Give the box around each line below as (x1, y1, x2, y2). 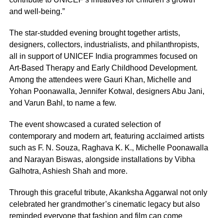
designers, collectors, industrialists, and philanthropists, (9, 40, 199, 49)
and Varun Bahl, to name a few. (9, 98, 116, 107)
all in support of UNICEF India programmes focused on (9, 52, 198, 60)
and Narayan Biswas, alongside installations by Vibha (9, 155, 195, 163)
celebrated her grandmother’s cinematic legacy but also (9, 200, 200, 208)
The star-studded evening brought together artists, (9, 28, 180, 37)
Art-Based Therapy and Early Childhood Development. (9, 63, 198, 72)
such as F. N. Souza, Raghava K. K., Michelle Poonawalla (9, 143, 208, 152)
